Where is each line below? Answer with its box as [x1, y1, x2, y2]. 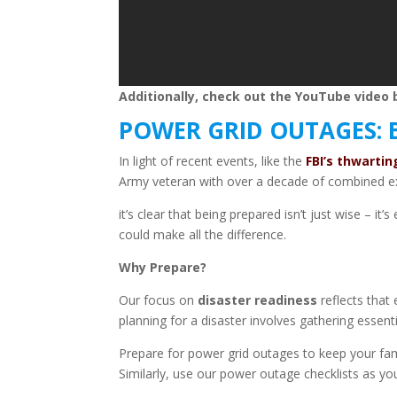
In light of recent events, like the [119, 152, 307, 170]
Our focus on [119, 292, 198, 309]
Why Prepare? [119, 259, 207, 276]
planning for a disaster [119, 312, 247, 330]
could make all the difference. [119, 226, 287, 244]
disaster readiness [198, 292, 318, 309]
